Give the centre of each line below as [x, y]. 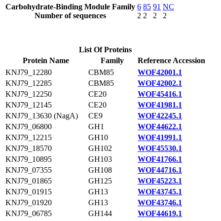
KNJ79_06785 [29, 213]
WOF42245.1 [160, 116]
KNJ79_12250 [29, 94]
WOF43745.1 [160, 192]
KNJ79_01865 [29, 181]
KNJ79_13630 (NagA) [42, 116]
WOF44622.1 [160, 127]
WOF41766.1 [160, 159]
